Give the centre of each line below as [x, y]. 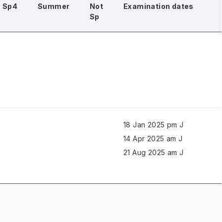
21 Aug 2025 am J [154, 152]
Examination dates [159, 6]
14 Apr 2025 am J [153, 139]
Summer [54, 6]
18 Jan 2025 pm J [154, 125]
